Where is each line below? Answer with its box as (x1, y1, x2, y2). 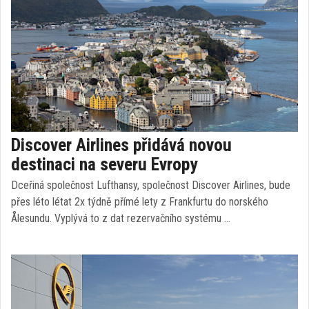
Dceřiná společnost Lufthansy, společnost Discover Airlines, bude (11, 179, 290, 192)
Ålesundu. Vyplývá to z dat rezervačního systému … (11, 212, 230, 225)
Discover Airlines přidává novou (11, 134, 232, 155)
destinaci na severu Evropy (11, 154, 198, 175)
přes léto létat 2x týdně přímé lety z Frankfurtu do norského (11, 195, 268, 208)
